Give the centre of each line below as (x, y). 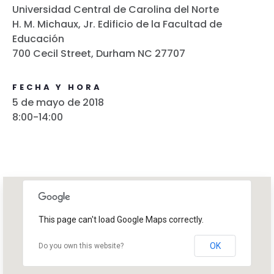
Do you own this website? (81, 246)
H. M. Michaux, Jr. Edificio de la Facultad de (117, 24)
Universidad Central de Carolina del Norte (116, 10)
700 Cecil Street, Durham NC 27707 (99, 54)
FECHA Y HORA (57, 87)
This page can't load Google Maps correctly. (121, 220)
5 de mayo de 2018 (58, 103)
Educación (38, 39)
